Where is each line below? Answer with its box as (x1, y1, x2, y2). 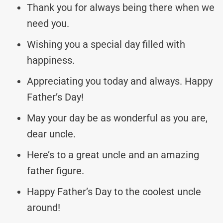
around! (27, 201, 60, 214)
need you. (27, 17, 69, 29)
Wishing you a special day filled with (27, 38, 185, 50)
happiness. (27, 54, 75, 66)
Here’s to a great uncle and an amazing (27, 148, 199, 161)
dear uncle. (27, 127, 76, 140)
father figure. (27, 164, 84, 177)
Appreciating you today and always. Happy (27, 75, 213, 87)
